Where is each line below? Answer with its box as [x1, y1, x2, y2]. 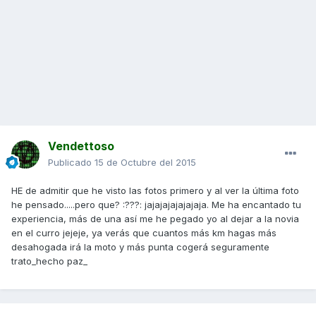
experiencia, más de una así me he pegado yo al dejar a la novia [11, 213, 299, 225]
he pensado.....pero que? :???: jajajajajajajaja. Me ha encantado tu [11, 199, 301, 211]
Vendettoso [48, 139, 114, 154]
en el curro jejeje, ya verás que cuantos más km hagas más [11, 227, 276, 239]
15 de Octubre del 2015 [95, 157, 196, 169]
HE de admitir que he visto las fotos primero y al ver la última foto [11, 185, 299, 197]
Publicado [48, 157, 95, 169]
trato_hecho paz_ [11, 255, 87, 267]
